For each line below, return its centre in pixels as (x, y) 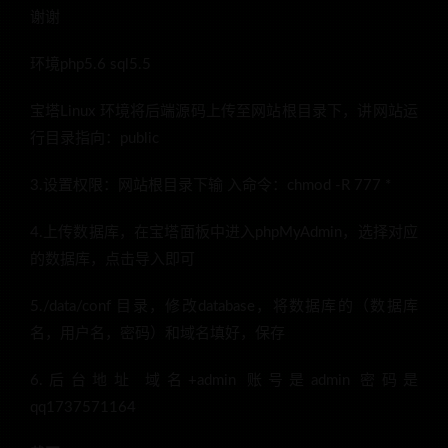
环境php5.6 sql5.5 (90, 65)
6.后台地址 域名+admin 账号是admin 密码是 (224, 381)
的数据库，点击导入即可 (112, 260)
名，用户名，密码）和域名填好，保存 (157, 334)
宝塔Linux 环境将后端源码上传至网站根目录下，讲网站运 (224, 112)
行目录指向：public (94, 139)
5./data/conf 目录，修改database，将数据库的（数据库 (224, 307)
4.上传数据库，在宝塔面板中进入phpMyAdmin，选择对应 (224, 233)
